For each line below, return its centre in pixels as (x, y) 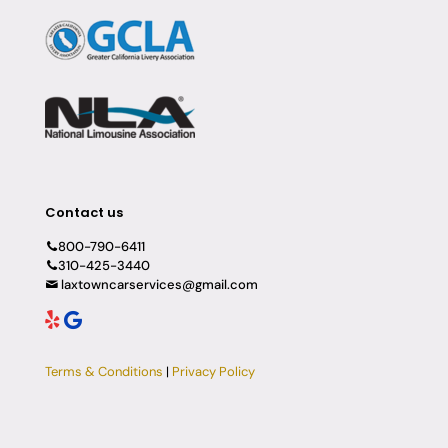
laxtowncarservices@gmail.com (158, 284)
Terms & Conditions (104, 371)
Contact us (84, 212)
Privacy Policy (213, 371)
